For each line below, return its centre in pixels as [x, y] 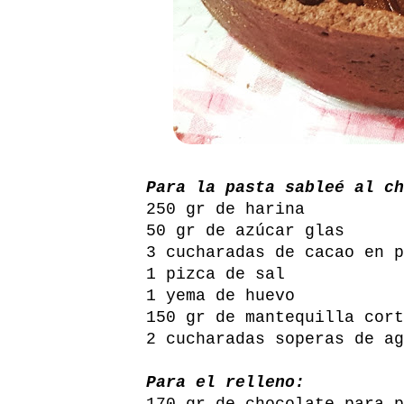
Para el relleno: [225, 382]
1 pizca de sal [216, 274]
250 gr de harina [225, 209]
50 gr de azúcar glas [245, 230]
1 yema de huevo [220, 295]
